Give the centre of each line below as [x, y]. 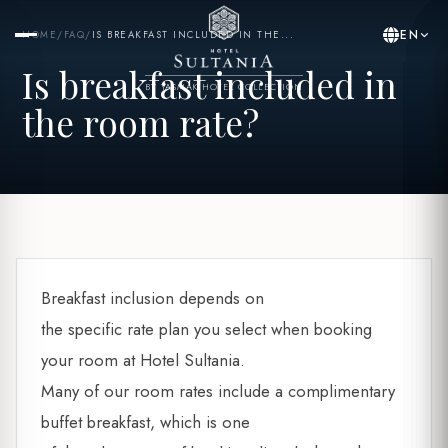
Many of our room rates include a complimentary [218, 391]
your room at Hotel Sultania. [143, 360]
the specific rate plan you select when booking [206, 329]
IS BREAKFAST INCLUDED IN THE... [193, 35]
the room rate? [141, 122]
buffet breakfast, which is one [145, 422]
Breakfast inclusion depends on [152, 298]
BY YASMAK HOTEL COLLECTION [224, 86]
